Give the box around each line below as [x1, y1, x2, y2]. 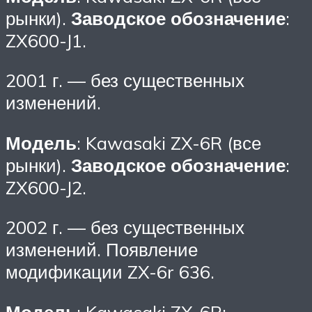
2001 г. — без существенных [6, 69, 244, 92]
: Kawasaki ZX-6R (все [77, 131, 261, 154]
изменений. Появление [6, 238, 198, 261]
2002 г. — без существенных [6, 216, 244, 239]
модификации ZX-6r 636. [6, 260, 214, 283]
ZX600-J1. [6, 29, 86, 52]
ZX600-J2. [6, 175, 86, 198]
